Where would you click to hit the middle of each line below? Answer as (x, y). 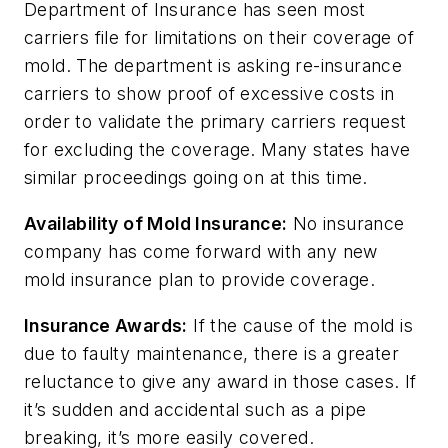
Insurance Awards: (106, 325)
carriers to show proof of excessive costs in (209, 94)
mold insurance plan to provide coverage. (199, 280)
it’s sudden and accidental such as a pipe (195, 409)
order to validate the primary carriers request (215, 122)
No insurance (346, 224)
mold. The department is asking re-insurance (213, 66)
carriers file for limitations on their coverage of (219, 38)
